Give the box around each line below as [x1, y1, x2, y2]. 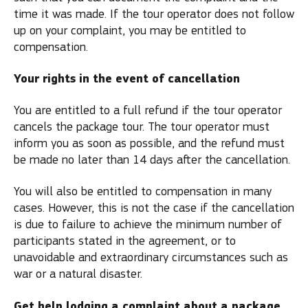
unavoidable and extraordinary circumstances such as [14, 250, 288, 265]
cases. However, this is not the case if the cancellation [14, 201, 294, 215]
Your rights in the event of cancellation [14, 71, 240, 87]
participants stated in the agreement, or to [14, 234, 236, 248]
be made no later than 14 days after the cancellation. [14, 152, 290, 167]
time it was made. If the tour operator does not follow [14, 6, 294, 21]
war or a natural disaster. [14, 267, 142, 281]
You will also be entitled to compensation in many [14, 184, 272, 199]
